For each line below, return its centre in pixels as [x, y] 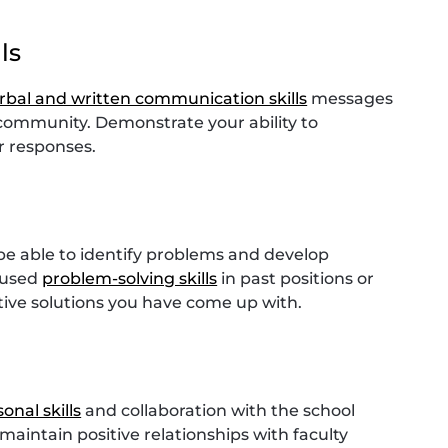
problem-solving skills [130, 278]
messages [350, 98]
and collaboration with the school [218, 410]
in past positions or [296, 278]
